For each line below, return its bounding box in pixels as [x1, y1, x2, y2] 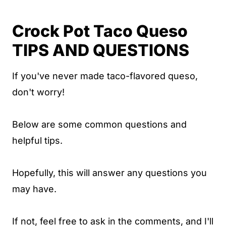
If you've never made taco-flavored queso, [12, 71, 198, 81]
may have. [12, 184, 56, 194]
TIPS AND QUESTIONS [12, 40, 189, 60]
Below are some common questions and [12, 119, 187, 130]
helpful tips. [12, 135, 63, 146]
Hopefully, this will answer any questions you [12, 167, 207, 178]
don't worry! [12, 87, 65, 97]
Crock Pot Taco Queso [12, 21, 188, 41]
